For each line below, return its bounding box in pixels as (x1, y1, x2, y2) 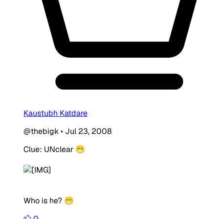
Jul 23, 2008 (65, 126, 112, 136)
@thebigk (23, 126, 59, 136)
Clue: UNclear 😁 (23, 144, 85, 154)
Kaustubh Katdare (23, 108, 88, 118)
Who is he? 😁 (23, 195, 74, 206)
